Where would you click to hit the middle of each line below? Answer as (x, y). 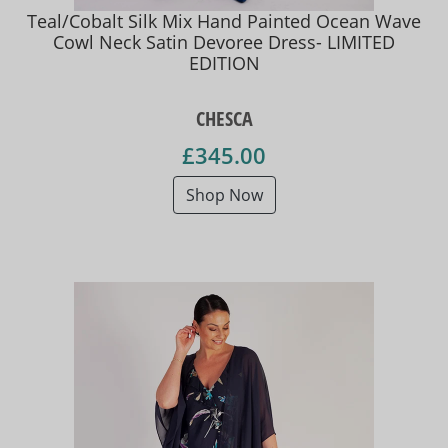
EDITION (224, 62)
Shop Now (224, 195)
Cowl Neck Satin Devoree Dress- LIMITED (224, 41)
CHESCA (224, 119)
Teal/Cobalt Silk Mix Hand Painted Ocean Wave (224, 20)
